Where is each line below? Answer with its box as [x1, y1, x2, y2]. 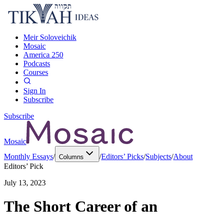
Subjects [145, 152, 171, 161]
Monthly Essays [4, 152, 53, 161]
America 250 [23, 51, 63, 59]
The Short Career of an [4, 198, 158, 216]
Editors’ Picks [101, 152, 144, 161]
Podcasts [23, 59, 50, 68]
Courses [23, 68, 48, 76]
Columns [59, 153, 84, 161]
